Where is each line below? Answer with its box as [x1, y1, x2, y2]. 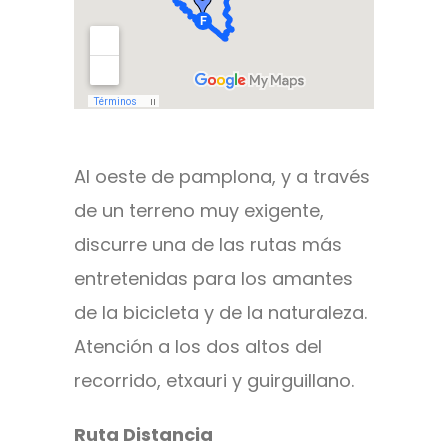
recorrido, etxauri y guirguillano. [74, 368, 354, 394]
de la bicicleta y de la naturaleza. [74, 300, 367, 326]
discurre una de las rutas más [74, 232, 342, 258]
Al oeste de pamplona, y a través [74, 164, 370, 190]
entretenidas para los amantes [74, 266, 353, 292]
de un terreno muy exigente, [74, 198, 324, 224]
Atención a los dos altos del [74, 334, 322, 360]
